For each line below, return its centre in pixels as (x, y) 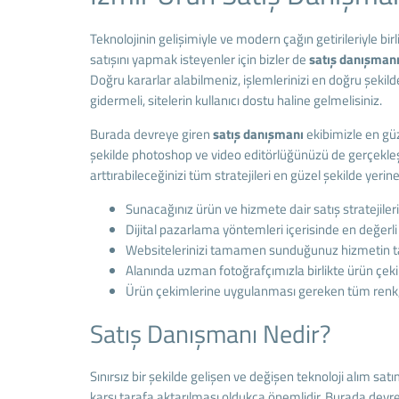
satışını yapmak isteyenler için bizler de (199, 59)
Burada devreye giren (151, 134)
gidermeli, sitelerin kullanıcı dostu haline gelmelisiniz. (236, 100)
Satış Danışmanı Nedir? (210, 334)
